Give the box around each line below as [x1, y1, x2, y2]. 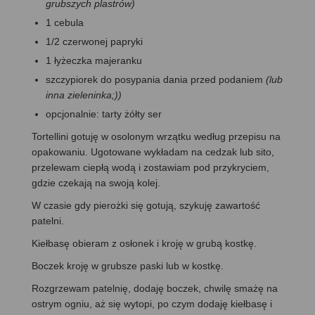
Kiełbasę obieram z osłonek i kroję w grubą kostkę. [32, 238, 257, 250]
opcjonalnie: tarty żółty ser [46, 108, 162, 120]
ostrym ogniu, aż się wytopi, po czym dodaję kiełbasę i [32, 298, 272, 310]
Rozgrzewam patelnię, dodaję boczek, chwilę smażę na [32, 283, 278, 295]
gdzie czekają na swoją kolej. [32, 177, 160, 189]
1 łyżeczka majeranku [46, 55, 142, 67]
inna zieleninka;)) [46, 89, 122, 101]
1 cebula [46, 17, 84, 29]
